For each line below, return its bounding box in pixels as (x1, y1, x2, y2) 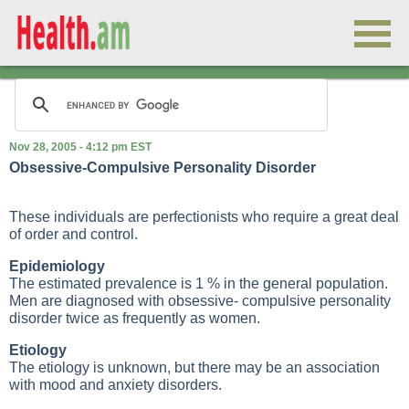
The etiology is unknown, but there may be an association (9, 360, 380, 375)
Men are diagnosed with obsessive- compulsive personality (9, 293, 391, 309)
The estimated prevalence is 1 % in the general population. (9, 276, 388, 291)
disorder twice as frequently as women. (9, 310, 260, 326)
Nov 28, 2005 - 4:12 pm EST (9, 141, 152, 153)
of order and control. (9, 226, 138, 242)
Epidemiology (9, 258, 105, 274)
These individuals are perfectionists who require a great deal (9, 209, 399, 225)
